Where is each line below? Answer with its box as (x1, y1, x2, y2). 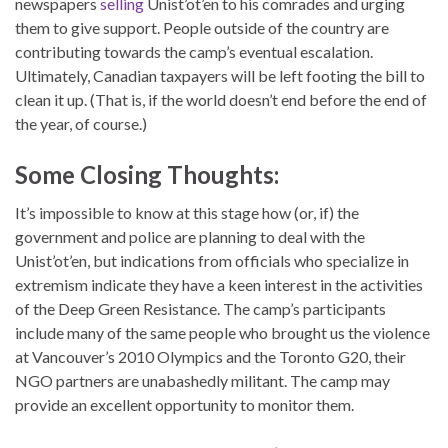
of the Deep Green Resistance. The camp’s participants (15, 299, 386, 319)
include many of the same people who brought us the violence (15, 323, 430, 343)
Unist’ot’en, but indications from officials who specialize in (15, 251, 409, 271)
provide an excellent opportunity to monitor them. (15, 395, 354, 415)
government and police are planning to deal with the (15, 227, 365, 247)
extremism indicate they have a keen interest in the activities (15, 275, 423, 295)
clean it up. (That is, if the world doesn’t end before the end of (15, 90, 427, 110)
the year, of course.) (15, 114, 147, 134)
